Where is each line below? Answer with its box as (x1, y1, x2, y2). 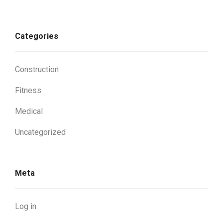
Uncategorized (15, 127, 66, 137)
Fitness (15, 85, 41, 95)
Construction (15, 64, 59, 74)
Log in (15, 201, 36, 211)
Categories (15, 31, 58, 41)
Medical (15, 106, 43, 116)
